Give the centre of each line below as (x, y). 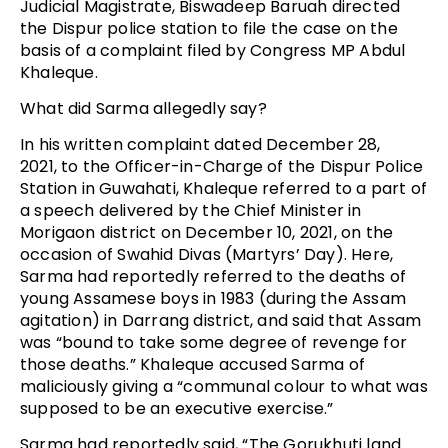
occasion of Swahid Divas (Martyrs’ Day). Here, (207, 254)
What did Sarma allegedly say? (143, 108)
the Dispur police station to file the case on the (209, 28)
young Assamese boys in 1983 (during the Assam (213, 298)
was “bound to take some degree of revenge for (214, 342)
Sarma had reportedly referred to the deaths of (213, 276)
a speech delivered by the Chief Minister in (191, 210)
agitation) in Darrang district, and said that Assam (221, 320)
